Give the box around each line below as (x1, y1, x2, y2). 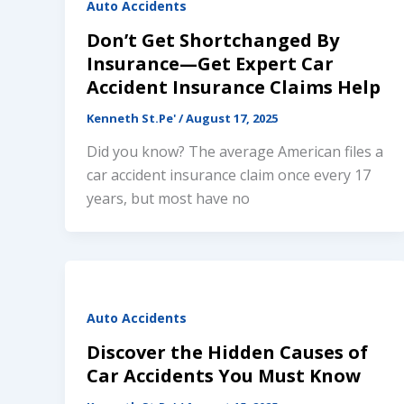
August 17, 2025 (186, 109, 278, 126)
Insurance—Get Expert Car (87, 50, 334, 76)
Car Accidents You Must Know (87, 363, 361, 388)
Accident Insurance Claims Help (87, 74, 381, 99)
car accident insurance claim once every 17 (87, 165, 371, 186)
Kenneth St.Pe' (87, 109, 179, 126)
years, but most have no (87, 188, 250, 209)
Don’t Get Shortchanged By (87, 27, 339, 52)
